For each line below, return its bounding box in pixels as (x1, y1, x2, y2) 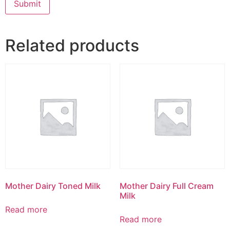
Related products (5, 35, 139, 55)
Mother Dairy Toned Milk (5, 181, 101, 191)
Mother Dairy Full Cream (119, 181, 214, 191)
